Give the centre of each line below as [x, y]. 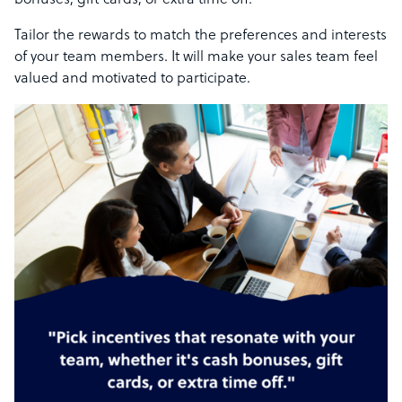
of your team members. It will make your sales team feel [196, 58]
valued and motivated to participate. [132, 79]
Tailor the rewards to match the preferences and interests [201, 36]
